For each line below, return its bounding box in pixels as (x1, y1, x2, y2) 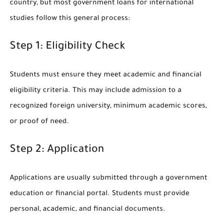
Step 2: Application (10, 144, 104, 156)
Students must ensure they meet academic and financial (10, 71, 201, 79)
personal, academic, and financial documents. (10, 205, 165, 214)
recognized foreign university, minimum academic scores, (10, 102, 207, 110)
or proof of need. (10, 118, 69, 126)
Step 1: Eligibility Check (10, 41, 125, 53)
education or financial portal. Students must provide (10, 190, 189, 198)
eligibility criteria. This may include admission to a (10, 87, 182, 95)
